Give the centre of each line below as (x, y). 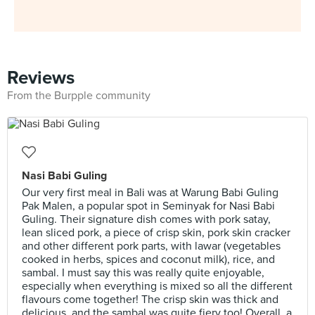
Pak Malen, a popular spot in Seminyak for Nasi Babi (148, 206)
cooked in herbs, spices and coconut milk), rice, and (148, 259)
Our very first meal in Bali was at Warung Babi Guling (150, 193)
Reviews (41, 78)
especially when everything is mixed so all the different (157, 286)
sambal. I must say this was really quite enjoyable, (143, 273)
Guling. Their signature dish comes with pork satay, (146, 219)
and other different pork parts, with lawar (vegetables (151, 246)
